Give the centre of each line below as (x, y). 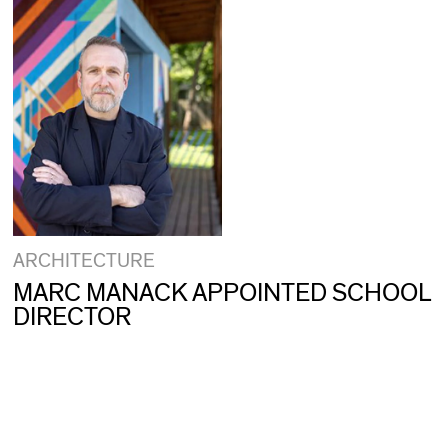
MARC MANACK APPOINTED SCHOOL (221, 293)
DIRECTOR (71, 317)
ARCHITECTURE (83, 261)
